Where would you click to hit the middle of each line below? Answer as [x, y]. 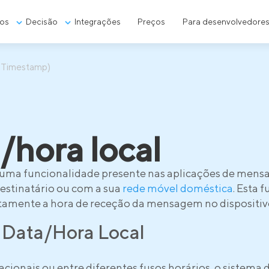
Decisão [42, 22]
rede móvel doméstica [178, 188]
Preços [152, 22]
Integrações [98, 22]
